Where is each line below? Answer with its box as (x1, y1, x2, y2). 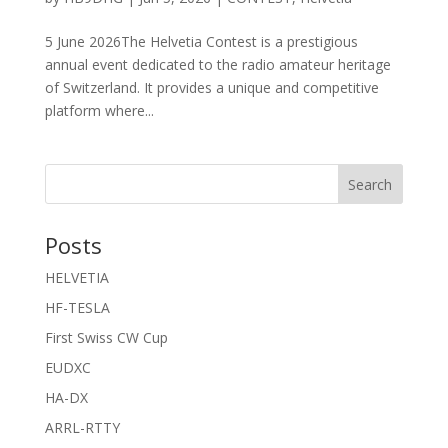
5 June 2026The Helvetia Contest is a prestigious (44, 32, 358, 52)
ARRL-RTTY (44, 418, 120, 438)
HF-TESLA (44, 298, 110, 318)
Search (348, 175, 393, 195)
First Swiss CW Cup (44, 328, 168, 348)
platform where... (44, 101, 154, 121)
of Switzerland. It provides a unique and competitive (44, 78, 379, 98)
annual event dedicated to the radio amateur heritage (44, 55, 391, 75)
